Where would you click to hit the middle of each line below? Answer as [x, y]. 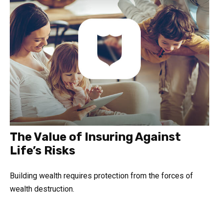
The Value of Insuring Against [95, 137]
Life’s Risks [43, 150]
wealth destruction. [42, 189]
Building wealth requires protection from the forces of [101, 175]
